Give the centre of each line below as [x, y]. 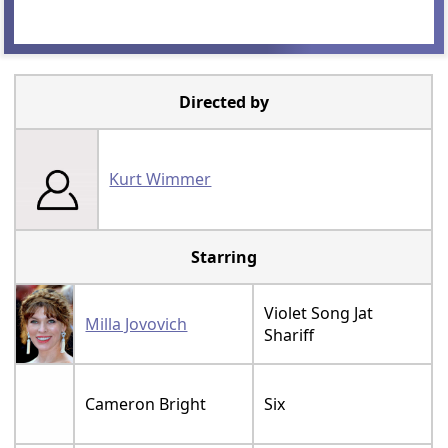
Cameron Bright [146, 404]
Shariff [289, 335]
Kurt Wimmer [160, 179]
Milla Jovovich [136, 324]
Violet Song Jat [319, 313]
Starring [223, 257]
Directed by [223, 102]
